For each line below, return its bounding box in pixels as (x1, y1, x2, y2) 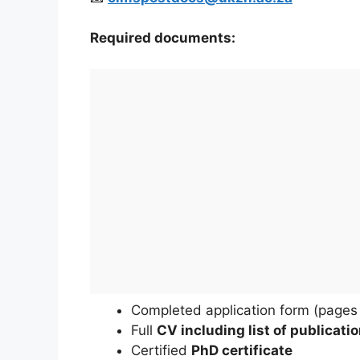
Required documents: (90, 30, 235, 47)
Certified (131, 342, 191, 358)
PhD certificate (191, 342, 292, 358)
